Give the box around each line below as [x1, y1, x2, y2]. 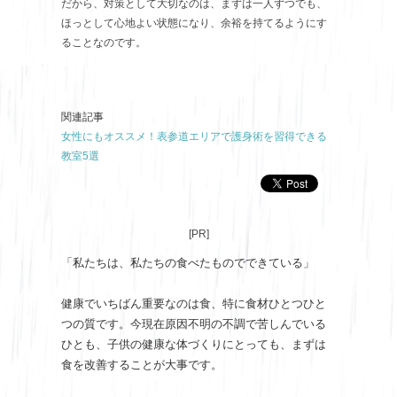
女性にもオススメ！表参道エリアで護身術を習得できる [61, 129, 327, 143]
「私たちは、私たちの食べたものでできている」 [61, 255, 315, 269]
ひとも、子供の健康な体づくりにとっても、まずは [61, 337, 326, 351]
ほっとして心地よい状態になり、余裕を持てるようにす [61, 16, 327, 29]
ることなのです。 [61, 35, 146, 49]
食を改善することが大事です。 [61, 357, 222, 371]
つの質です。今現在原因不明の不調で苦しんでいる [61, 316, 326, 331]
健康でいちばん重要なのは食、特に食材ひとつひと [61, 296, 326, 310]
